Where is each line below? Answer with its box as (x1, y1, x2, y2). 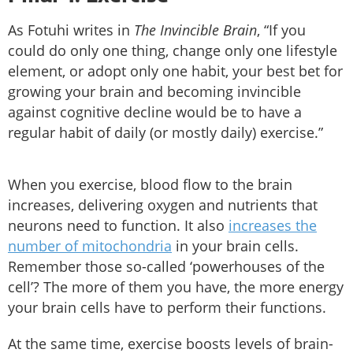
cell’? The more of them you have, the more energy (8, 277, 344, 296)
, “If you (257, 20, 306, 39)
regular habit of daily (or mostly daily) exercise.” (8, 122, 327, 142)
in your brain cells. (172, 236, 299, 255)
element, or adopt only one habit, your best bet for (8, 61, 343, 80)
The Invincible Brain (134, 20, 257, 39)
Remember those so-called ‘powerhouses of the (8, 256, 325, 276)
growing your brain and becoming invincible (8, 81, 301, 101)
